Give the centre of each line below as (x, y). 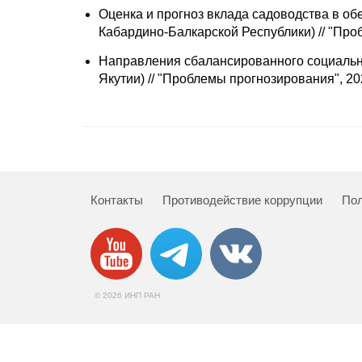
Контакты (117, 200)
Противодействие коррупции (242, 200)
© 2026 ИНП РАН (127, 295)
